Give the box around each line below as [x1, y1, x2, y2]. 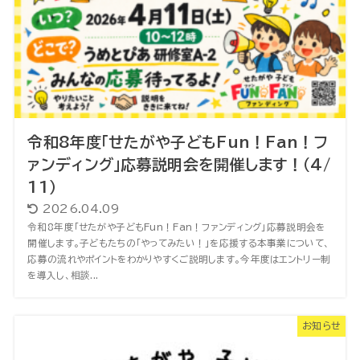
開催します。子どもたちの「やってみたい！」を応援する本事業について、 [27, 239, 330, 248]
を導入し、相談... [27, 271, 99, 280]
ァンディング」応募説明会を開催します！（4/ [27, 157, 330, 173]
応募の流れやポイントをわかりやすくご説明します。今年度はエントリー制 [27, 255, 331, 264]
